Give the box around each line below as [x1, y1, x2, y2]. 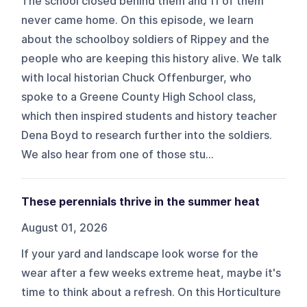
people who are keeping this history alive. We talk [21, 51, 282, 65]
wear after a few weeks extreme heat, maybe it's [21, 266, 282, 280]
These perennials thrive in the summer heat [21, 195, 260, 208]
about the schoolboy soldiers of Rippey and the [21, 32, 270, 46]
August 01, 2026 [21, 221, 108, 234]
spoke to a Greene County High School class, [21, 90, 257, 103]
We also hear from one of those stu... [21, 147, 214, 161]
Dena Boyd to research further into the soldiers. [21, 128, 273, 142]
